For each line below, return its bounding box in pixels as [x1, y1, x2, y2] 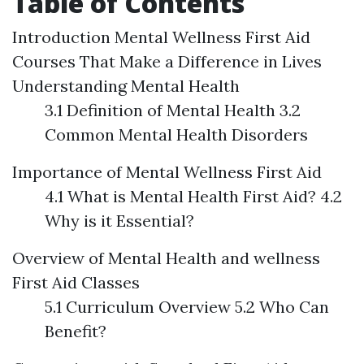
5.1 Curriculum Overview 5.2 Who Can [45, 297, 329, 317]
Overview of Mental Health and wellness [12, 248, 320, 268]
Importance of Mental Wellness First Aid [12, 162, 322, 182]
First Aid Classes [12, 272, 140, 292]
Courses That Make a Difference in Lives [12, 51, 322, 71]
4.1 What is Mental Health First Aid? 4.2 [45, 186, 342, 206]
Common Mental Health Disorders [45, 124, 308, 145]
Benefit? [45, 321, 106, 341]
